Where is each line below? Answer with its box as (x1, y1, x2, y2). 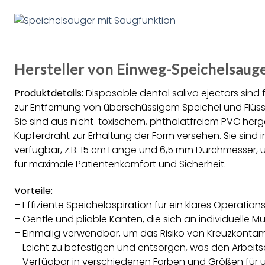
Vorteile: (14, 183, 53, 198)
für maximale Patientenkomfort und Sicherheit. (14, 157, 226, 171)
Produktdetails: (14, 86, 83, 100)
